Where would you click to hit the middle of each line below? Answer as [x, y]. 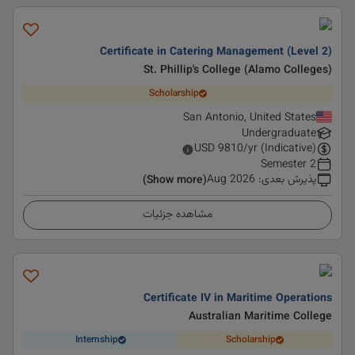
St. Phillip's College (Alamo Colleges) [238, 71]
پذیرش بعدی [289, 180]
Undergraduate [279, 134]
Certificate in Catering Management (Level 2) [216, 52]
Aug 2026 [231, 180]
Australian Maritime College [260, 317]
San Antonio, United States [250, 118]
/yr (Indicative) [280, 149]
